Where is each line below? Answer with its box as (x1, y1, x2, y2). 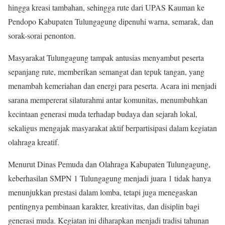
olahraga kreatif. (8, 136, 59, 147)
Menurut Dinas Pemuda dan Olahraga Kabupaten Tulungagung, (8, 158, 210, 169)
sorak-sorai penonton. (8, 30, 76, 41)
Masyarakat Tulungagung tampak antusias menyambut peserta (8, 52, 204, 63)
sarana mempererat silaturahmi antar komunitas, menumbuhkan (8, 94, 207, 105)
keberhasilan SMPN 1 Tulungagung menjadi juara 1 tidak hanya (8, 172, 211, 183)
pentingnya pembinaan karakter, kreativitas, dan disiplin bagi (8, 200, 199, 211)
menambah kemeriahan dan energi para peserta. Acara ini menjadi (8, 80, 216, 91)
